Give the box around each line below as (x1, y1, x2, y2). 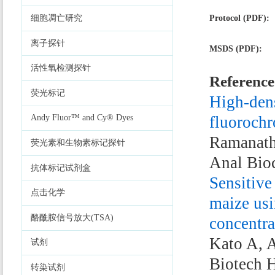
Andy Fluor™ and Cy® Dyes (31, 113, 133, 123)
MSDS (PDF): (209, 44, 265, 53)
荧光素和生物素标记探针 (31, 138, 125, 148)
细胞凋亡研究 (31, 14, 82, 23)
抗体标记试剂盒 (31, 163, 91, 172)
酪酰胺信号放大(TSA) (31, 212, 114, 222)
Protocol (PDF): (209, 13, 270, 23)
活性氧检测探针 (31, 63, 91, 73)
